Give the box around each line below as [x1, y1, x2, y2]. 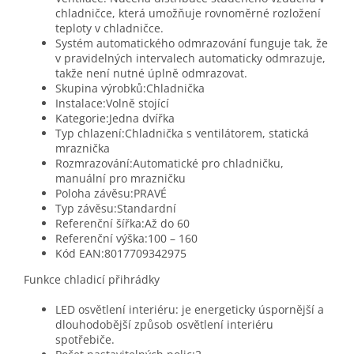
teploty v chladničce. [55, 21, 164, 36]
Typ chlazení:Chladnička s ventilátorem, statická [55, 126, 309, 141]
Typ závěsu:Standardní [55, 201, 176, 217]
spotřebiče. [55, 332, 115, 348]
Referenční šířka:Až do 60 [55, 216, 190, 232]
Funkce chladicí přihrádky [24, 272, 160, 288]
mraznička [55, 141, 110, 156]
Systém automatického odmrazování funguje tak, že [55, 36, 328, 51]
